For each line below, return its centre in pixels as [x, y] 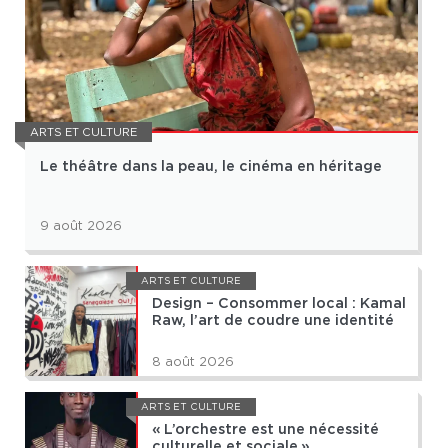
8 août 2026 [193, 362]
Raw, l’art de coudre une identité [273, 321]
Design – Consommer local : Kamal [279, 304]
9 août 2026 [81, 226]
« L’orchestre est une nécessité [265, 430]
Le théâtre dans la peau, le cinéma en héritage [211, 167]
